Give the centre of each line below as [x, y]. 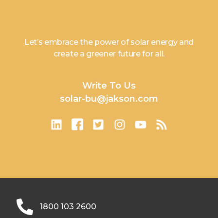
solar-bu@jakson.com [109, 99]
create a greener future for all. [109, 54]
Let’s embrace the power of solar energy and [109, 42]
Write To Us [109, 86]
